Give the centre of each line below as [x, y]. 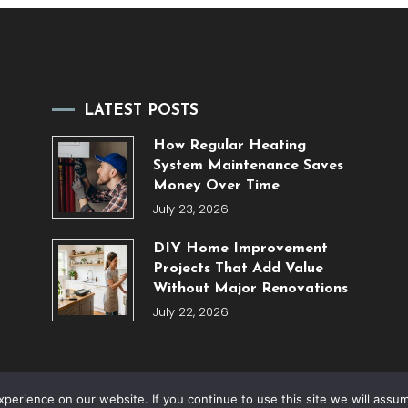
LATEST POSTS [142, 111]
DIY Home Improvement [240, 249]
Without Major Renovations [250, 289]
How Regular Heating [229, 146]
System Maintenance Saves [248, 166]
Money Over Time [216, 186]
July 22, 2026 [190, 312]
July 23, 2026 [190, 209]
